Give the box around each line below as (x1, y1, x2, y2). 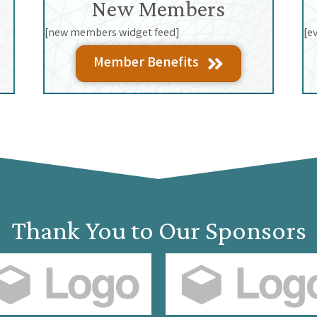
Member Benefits (93, 52, 199, 74)
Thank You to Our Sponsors (11, 214, 306, 245)
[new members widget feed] (44, 25, 180, 42)
